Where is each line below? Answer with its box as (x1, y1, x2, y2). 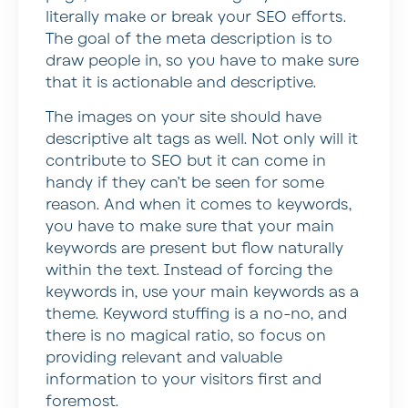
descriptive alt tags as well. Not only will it (46, 128, 358, 149)
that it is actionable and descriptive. (46, 72, 316, 93)
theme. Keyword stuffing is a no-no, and (46, 303, 347, 324)
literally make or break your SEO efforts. (46, 6, 346, 27)
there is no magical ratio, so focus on (46, 325, 326, 346)
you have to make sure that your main (46, 216, 334, 237)
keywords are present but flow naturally (46, 238, 343, 259)
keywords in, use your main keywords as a (46, 281, 359, 302)
